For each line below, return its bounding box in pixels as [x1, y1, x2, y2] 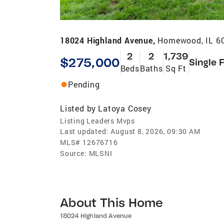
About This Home [60, 194, 163, 210]
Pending [68, 78, 100, 89]
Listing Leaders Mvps [60, 115, 135, 125]
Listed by [60, 102, 96, 113]
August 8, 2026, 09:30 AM [110, 126, 200, 136]
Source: [60, 148, 87, 158]
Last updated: [60, 126, 109, 136]
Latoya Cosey [98, 102, 151, 113]
